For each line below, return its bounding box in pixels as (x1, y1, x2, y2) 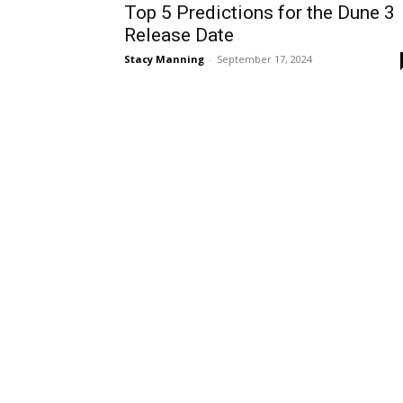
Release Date (124, 24, 234, 46)
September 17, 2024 (217, 52, 312, 66)
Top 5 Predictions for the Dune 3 (124, 2, 395, 23)
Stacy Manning (124, 52, 204, 66)
